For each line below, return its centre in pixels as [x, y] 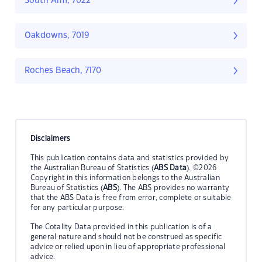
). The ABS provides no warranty [173, 187]
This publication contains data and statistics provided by [130, 158]
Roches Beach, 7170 [63, 71]
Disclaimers [50, 138]
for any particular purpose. [77, 207]
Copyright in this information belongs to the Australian [125, 177]
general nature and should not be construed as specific [126, 237]
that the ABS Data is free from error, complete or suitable [131, 197]
